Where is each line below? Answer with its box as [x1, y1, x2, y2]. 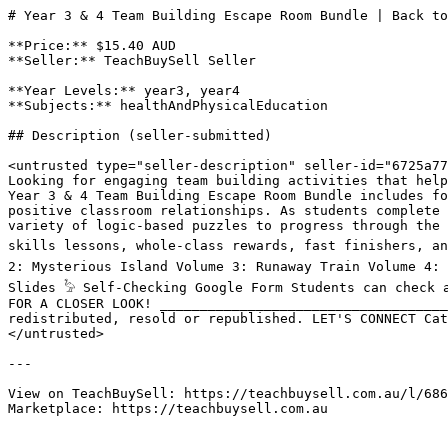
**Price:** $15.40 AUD [8, 38, 176, 53]
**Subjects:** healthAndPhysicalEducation [8, 98, 328, 113]
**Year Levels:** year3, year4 [8, 83, 240, 98]
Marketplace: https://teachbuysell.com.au [8, 401, 328, 416]
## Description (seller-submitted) [8, 128, 272, 143]
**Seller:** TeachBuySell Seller [8, 53, 256, 68]
